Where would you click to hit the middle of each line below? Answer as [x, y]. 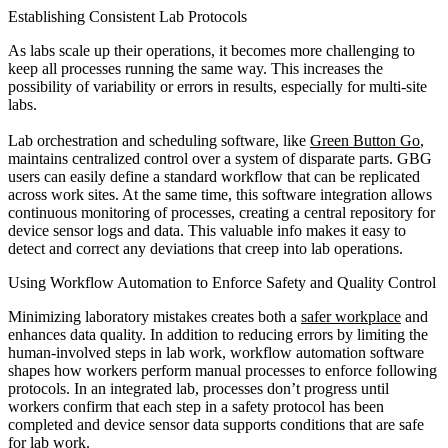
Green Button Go [365, 141]
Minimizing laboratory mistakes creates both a [154, 317]
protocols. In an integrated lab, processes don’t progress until [198, 389]
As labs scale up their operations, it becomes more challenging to [211, 51]
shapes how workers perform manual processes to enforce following [222, 371]
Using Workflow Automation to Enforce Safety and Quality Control [222, 283]
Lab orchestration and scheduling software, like [159, 141]
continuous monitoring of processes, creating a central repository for [221, 213]
